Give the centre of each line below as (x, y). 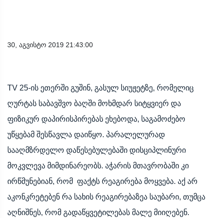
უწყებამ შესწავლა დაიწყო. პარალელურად (86, 134)
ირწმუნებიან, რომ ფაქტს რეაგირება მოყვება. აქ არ (102, 181)
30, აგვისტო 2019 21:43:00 (50, 45)
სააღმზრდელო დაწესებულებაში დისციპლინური (97, 150)
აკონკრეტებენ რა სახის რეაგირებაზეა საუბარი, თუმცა (106, 197)
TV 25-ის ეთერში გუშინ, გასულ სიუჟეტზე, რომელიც (100, 88)
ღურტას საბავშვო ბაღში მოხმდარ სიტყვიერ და (94, 103)
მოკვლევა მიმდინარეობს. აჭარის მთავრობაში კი (98, 165)
